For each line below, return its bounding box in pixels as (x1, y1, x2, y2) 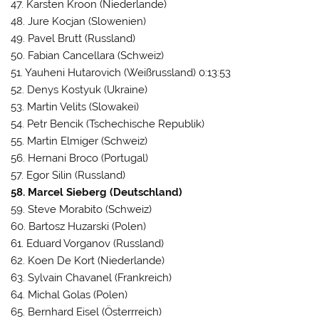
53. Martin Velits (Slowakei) (11, 100, 140, 114)
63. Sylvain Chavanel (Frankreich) (11, 271, 172, 285)
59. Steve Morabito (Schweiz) (11, 203, 152, 216)
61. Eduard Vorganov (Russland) (11, 237, 164, 251)
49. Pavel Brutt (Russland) (11, 32, 136, 46)
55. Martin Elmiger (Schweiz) (11, 135, 148, 148)
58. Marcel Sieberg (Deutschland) (11, 186, 183, 199)
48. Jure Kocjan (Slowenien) (11, 15, 147, 28)
